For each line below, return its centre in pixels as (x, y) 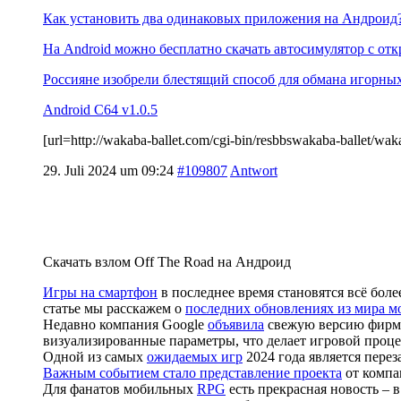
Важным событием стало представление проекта (192, 372)
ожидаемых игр (195, 356)
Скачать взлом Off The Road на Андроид (167, 261)
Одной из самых (95, 356)
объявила (236, 324)
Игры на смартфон (100, 292)
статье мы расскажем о (114, 308)
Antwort (254, 170)
